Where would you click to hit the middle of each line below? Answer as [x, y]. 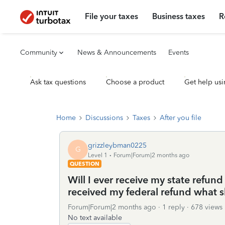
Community [39, 52]
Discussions [104, 118]
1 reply [174, 207]
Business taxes [179, 16]
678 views [207, 207]
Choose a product [135, 82]
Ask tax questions [58, 82]
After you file [181, 118]
